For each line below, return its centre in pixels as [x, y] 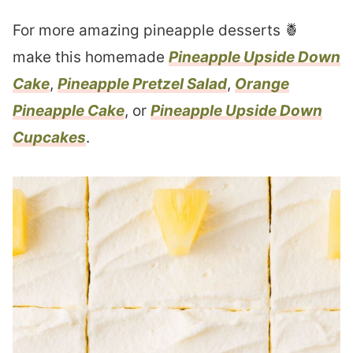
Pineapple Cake [69, 111]
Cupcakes [49, 138]
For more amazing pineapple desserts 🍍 [156, 31]
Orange [262, 84]
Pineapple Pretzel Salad [142, 84]
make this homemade [91, 58]
